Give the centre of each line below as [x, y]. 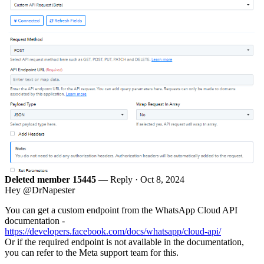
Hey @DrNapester [40, 190]
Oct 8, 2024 [162, 180]
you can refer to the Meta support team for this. [92, 253]
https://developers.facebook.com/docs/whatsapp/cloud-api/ [113, 232]
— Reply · [118, 180]
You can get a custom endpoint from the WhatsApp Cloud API [121, 210]
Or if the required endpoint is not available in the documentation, [124, 242]
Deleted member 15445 [50, 180]
